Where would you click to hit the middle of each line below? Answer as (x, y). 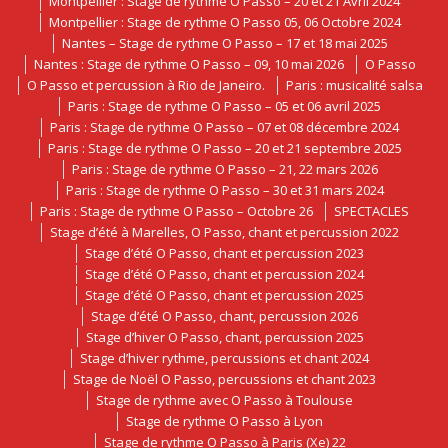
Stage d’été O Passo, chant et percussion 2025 (224, 295)
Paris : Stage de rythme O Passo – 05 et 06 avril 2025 (224, 106)
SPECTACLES (371, 211)
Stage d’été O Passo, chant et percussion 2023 (224, 253)
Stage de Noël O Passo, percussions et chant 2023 (224, 379)
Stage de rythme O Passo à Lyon (224, 421)
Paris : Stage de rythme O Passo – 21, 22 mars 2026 (224, 169)
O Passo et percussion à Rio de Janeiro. (145, 85)
